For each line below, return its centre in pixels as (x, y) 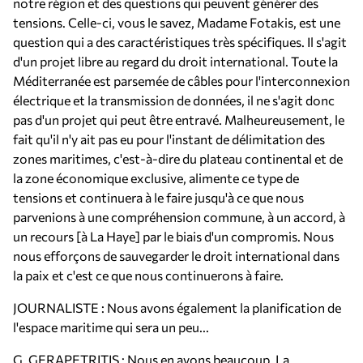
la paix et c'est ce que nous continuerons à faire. (148, 275)
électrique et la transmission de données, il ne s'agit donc (174, 100)
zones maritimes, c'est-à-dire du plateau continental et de (178, 158)
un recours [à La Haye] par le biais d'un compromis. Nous (173, 236)
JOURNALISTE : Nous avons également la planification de (177, 307)
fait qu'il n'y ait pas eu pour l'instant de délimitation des (169, 139)
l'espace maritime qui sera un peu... (111, 327)
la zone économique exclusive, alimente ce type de (156, 178)
